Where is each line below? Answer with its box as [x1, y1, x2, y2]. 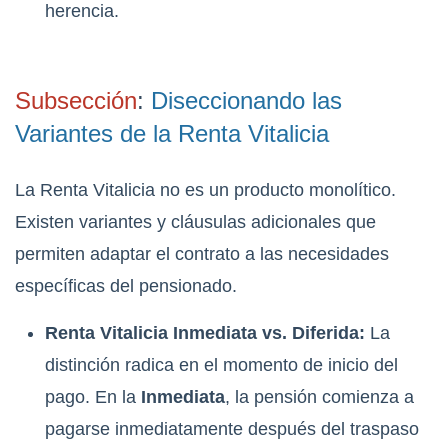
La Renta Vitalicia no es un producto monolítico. [15, 180, 396, 201]
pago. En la [45, 387, 141, 408]
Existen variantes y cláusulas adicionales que [15, 212, 376, 233]
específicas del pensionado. [15, 276, 237, 297]
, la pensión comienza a [225, 387, 414, 408]
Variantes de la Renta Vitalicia [15, 120, 329, 148]
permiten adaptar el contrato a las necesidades [15, 244, 389, 265]
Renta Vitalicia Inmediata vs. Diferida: [45, 323, 365, 344]
